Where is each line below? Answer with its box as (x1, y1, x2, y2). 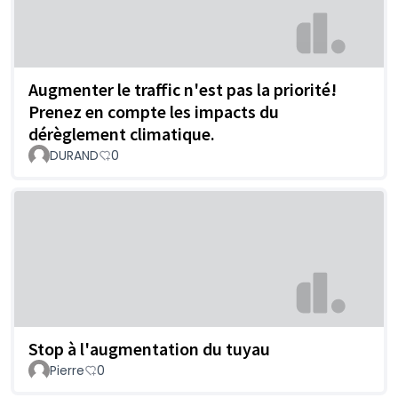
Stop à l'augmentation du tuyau (28, 337, 270, 360)
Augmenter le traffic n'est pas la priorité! (28, 77, 337, 100)
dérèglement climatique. (28, 122, 215, 145)
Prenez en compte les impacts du (28, 99, 279, 123)
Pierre (50, 361, 84, 379)
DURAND (50, 146, 99, 164)
